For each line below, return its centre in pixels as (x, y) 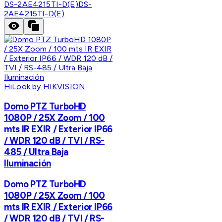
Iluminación (28, 163)
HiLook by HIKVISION (45, 87)
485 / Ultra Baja (36, 152)
